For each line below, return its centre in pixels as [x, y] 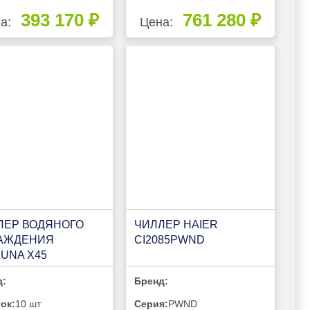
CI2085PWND [170, 239]
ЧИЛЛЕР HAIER [176, 224]
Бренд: [151, 281]
